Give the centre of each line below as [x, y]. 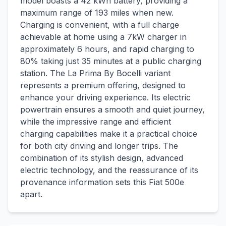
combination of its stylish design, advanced [102, 158]
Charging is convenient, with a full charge [100, 25]
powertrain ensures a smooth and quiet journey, [112, 109]
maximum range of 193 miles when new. [97, 13]
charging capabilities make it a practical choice [109, 134]
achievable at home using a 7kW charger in [103, 37]
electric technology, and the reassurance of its [109, 170]
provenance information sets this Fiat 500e [102, 182]
